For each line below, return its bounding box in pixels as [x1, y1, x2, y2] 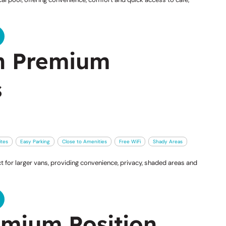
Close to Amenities [62, 138, 107, 145]
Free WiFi [119, 138, 141, 145]
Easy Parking [20, 138, 50, 145]
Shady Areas [152, 138, 183, 145]
